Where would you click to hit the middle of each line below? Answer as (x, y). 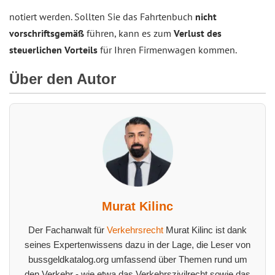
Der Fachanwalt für (68, 230)
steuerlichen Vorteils (53, 50)
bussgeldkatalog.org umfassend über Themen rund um (137, 260)
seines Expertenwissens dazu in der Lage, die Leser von (137, 245)
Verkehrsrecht (135, 230)
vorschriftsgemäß (47, 33)
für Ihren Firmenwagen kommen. (167, 50)
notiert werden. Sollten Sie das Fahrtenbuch (102, 17)
